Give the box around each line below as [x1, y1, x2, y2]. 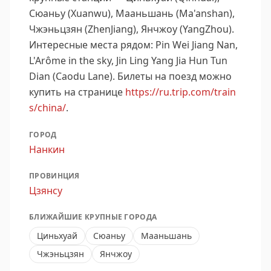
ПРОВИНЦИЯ [29, 171, 80, 181]
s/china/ [29, 101, 66, 114]
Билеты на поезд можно [117, 70, 232, 83]
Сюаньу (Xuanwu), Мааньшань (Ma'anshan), [29, 7, 235, 20]
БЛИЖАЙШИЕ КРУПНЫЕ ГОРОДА [29, 212, 157, 222]
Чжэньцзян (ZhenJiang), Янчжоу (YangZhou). [29, 22, 234, 36]
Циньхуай [37, 230, 77, 241]
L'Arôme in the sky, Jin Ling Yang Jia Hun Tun [29, 54, 227, 67]
